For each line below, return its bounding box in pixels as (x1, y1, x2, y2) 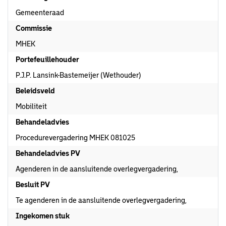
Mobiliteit (16, 102, 47, 110)
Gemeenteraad (16, 9, 64, 17)
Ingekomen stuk (16, 212, 70, 220)
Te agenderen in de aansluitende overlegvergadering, (16, 196, 187, 204)
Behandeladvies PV (16, 149, 80, 157)
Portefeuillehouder (16, 55, 79, 64)
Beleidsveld (16, 87, 55, 95)
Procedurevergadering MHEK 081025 (16, 134, 135, 142)
